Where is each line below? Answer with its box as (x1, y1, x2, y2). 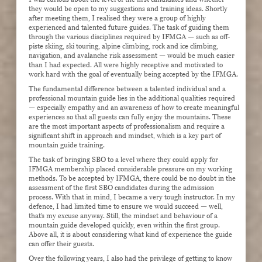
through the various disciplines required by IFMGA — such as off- (29, 33, 230, 42)
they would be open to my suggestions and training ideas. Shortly (29, 5, 228, 13)
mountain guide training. (29, 141, 105, 150)
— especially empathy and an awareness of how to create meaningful (29, 104, 240, 112)
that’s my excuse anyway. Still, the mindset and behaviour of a (29, 212, 218, 220)
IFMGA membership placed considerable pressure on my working (29, 165, 233, 174)
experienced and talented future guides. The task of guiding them (29, 23, 230, 32)
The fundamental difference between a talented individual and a (29, 85, 226, 94)
